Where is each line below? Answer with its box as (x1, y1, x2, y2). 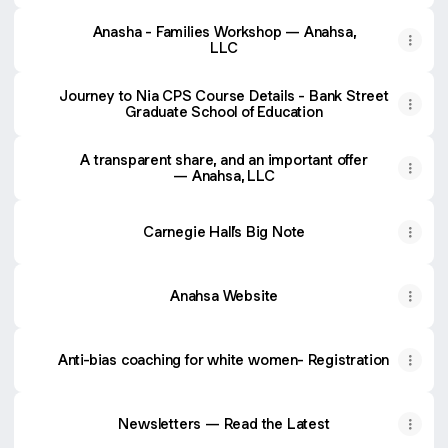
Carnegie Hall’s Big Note (142, 222, 306, 241)
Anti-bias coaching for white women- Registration (57, 350, 391, 369)
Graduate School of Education (125, 102, 323, 121)
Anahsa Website (169, 286, 279, 305)
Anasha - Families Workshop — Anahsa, (92, 22, 214, 41)
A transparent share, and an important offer (80, 150, 368, 169)
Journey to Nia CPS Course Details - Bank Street (59, 86, 389, 105)
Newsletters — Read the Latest (118, 414, 330, 433)
